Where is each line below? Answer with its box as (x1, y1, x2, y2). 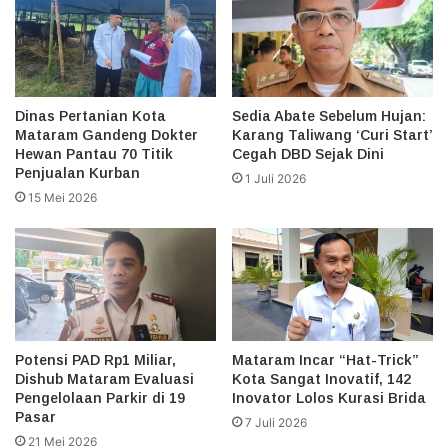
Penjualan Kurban (15, 164, 140, 181)
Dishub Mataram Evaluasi (15, 371, 194, 388)
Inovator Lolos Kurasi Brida (232, 390, 426, 407)
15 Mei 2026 (28, 189, 97, 205)
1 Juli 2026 (245, 170, 306, 186)
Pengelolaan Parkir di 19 (15, 390, 185, 407)
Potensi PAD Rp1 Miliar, (15, 352, 176, 369)
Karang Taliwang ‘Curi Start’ (232, 126, 432, 143)
